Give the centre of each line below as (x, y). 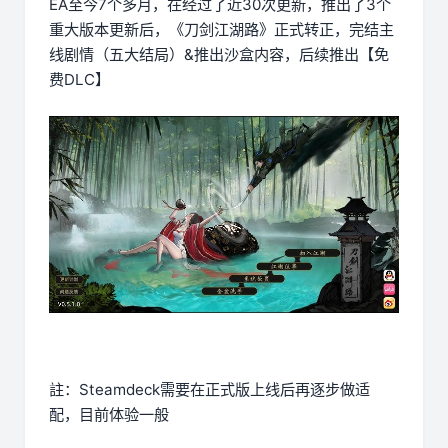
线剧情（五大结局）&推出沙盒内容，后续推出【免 (219, 54)
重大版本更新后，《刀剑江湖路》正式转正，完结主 (221, 29)
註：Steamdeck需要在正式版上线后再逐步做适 (209, 389)
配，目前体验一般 (109, 414)
